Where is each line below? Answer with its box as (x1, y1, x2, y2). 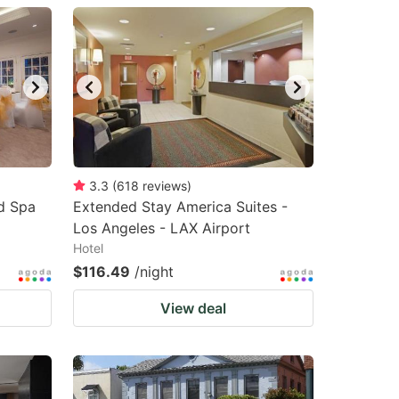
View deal (160, 299, 226, 317)
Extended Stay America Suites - (73, 198, 288, 216)
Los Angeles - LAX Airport (73, 219, 250, 237)
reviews (142, 178, 187, 193)
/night (134, 263, 174, 281)
